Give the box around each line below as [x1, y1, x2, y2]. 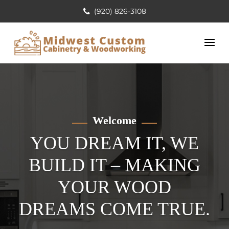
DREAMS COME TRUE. [19, 198, 210, 219]
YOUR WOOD [58, 176, 171, 197]
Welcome [93, 113, 136, 127]
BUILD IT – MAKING [29, 154, 200, 175]
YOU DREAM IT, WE [30, 132, 199, 153]
